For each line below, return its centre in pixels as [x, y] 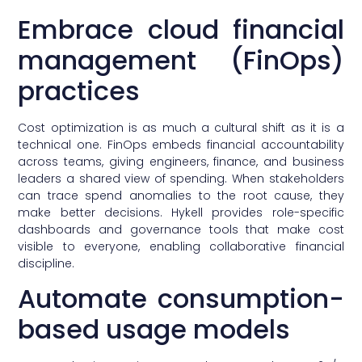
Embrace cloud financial [181, 29]
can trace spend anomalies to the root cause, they [181, 195]
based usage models [154, 330]
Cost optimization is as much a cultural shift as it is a [181, 127]
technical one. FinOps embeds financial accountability [181, 144]
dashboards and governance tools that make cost [181, 229]
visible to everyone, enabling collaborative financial [181, 246]
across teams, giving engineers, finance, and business [181, 161]
